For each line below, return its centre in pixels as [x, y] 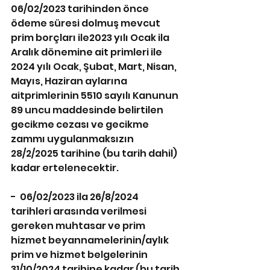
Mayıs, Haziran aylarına [70, 81]
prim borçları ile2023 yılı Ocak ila [91, 38]
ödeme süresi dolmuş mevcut [86, 23]
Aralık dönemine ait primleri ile [87, 52]
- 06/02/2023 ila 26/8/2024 [76, 197]
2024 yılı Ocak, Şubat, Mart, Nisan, [95, 67]
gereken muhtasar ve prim [79, 226]
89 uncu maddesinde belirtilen [88, 110]
